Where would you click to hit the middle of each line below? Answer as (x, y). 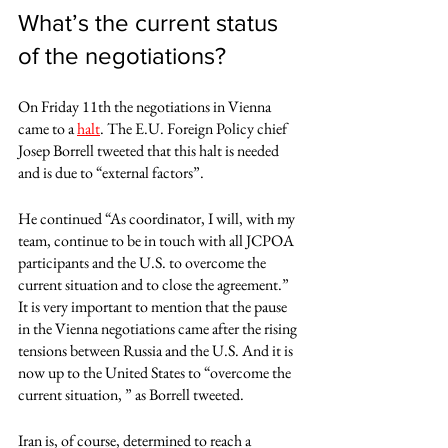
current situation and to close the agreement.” (155, 284)
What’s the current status (151, 22)
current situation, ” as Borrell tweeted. (132, 394)
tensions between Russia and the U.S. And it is (157, 350)
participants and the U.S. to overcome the (143, 262)
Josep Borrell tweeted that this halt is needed (150, 150)
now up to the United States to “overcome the (156, 372)
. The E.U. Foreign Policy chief (195, 128)
